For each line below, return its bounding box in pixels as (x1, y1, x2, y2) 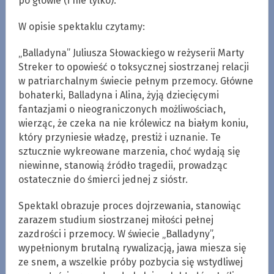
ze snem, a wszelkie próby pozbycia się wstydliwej (18, 256, 243, 268)
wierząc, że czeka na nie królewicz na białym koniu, (18, 117, 248, 129)
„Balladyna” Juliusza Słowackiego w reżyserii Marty (18, 46, 244, 59)
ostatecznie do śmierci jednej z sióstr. (18, 173, 188, 185)
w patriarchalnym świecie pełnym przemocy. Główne (18, 75, 253, 87)
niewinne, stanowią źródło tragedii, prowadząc (18, 159, 228, 171)
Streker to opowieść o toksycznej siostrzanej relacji (18, 61, 249, 73)
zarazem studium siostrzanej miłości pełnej (18, 213, 213, 226)
